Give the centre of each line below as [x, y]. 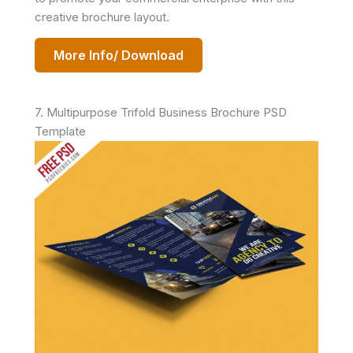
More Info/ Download [119, 55]
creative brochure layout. [102, 17]
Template [60, 131]
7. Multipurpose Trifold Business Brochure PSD [161, 112]
